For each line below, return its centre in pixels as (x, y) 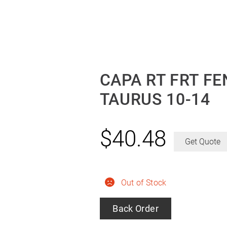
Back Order (136, 208)
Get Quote (203, 141)
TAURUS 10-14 (155, 99)
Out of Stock (144, 182)
